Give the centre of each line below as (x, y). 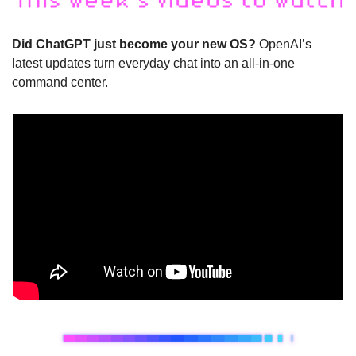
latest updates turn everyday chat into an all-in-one (153, 64)
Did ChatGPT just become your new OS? (134, 44)
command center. (60, 83)
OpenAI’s (284, 44)
